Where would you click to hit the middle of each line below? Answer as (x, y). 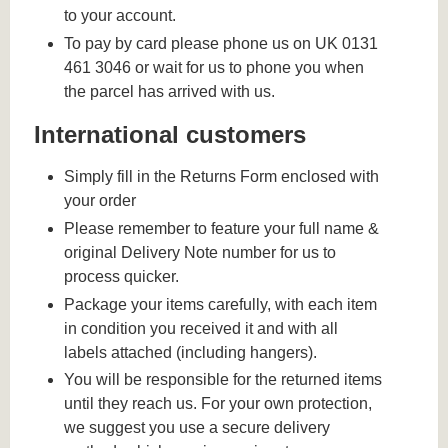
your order (100, 201)
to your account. (120, 16)
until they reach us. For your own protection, (218, 404)
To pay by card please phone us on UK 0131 (221, 44)
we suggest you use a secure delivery (197, 428)
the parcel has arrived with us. (170, 92)
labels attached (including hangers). (191, 352)
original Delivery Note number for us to (200, 252)
